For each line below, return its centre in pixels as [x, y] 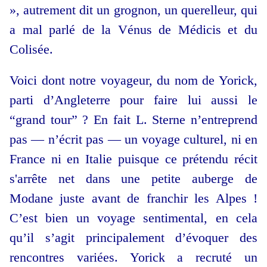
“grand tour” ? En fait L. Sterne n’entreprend [133, 120]
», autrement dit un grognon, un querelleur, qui [133, 10]
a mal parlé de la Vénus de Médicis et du [133, 30]
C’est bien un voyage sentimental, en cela [133, 218]
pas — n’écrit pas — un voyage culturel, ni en [133, 139]
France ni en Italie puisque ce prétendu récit [133, 159]
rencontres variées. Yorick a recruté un [133, 257]
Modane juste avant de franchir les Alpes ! [133, 198]
